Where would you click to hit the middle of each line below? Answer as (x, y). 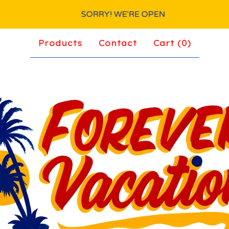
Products (60, 43)
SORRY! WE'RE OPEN (96, 14)
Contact (118, 43)
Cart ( (167, 43)
